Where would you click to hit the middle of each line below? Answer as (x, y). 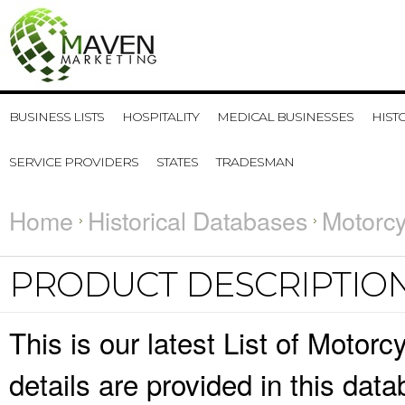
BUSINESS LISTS (57, 117)
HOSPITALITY (160, 117)
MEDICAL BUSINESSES (285, 117)
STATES (177, 162)
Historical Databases (198, 220)
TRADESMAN (255, 162)
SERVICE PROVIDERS (74, 162)
